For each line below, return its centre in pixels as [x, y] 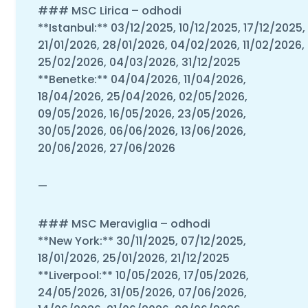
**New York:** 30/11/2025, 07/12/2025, [142, 241]
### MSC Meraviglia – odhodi [124, 223]
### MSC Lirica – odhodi [109, 10]
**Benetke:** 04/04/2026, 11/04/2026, [142, 79]
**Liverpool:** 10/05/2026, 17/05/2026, [143, 275]
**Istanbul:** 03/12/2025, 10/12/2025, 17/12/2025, [171, 27]
